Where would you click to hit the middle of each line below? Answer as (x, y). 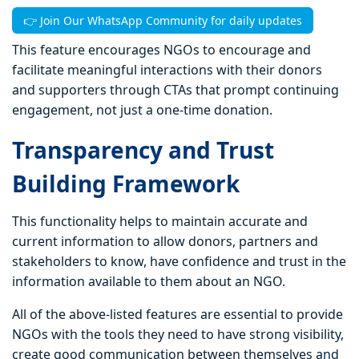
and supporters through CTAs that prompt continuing (175, 90)
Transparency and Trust (143, 150)
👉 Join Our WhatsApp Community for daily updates (163, 21)
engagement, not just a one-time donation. (142, 110)
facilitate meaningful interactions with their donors (167, 70)
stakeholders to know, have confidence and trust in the (179, 262)
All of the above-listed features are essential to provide (177, 315)
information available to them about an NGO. (149, 282)
